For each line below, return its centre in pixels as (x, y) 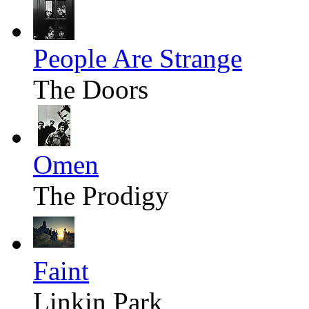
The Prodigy (101, 196)
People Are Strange (138, 59)
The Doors (91, 90)
